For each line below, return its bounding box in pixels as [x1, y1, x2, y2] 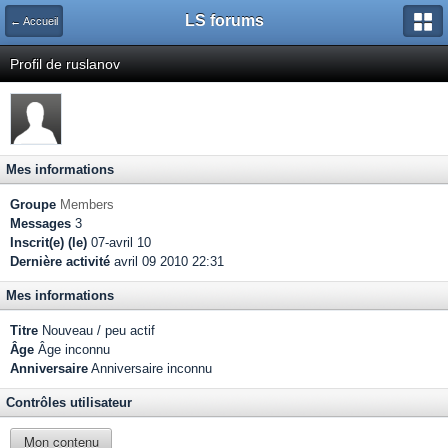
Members [60, 197, 114, 212]
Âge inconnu [34, 342, 110, 357]
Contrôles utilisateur [6, 395, 132, 410]
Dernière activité [10, 254, 110, 269]
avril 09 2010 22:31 [110, 254, 224, 269]
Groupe [10, 197, 56, 212]
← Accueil [10, 15, 58, 27]
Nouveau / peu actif [38, 323, 155, 338]
